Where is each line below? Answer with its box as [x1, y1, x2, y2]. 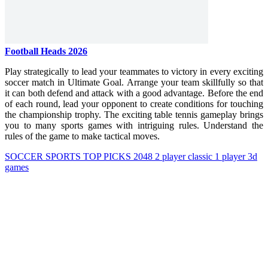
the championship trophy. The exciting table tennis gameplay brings [5, 109, 263, 120]
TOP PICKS [83, 151, 133, 162]
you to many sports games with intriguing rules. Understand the [5, 120, 263, 130]
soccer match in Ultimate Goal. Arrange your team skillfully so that [5, 77, 263, 87]
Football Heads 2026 [5, 45, 87, 56]
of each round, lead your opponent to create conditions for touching [5, 98, 263, 109]
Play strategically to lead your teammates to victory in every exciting [5, 66, 263, 77]
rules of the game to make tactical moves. [5, 130, 160, 141]
